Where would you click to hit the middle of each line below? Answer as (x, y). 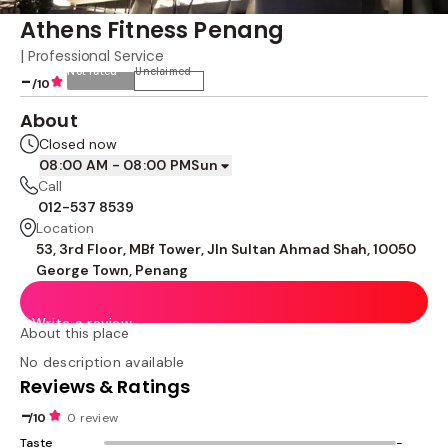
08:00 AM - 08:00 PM (115, 165)
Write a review (82, 322)
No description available (102, 362)
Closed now (78, 144)
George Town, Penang (112, 270)
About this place (74, 333)
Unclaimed (163, 71)
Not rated (92, 71)
